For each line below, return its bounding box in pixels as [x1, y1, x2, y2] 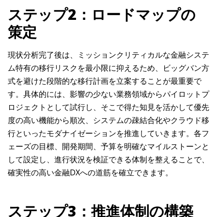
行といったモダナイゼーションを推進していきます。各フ [8, 128, 209, 139]
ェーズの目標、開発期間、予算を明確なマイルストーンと [8, 141, 209, 152]
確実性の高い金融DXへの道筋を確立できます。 [8, 167, 173, 178]
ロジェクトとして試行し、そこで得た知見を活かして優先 [8, 102, 209, 113]
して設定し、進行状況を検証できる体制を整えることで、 [8, 154, 209, 165]
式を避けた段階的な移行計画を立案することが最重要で [8, 76, 201, 87]
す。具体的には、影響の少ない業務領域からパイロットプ [8, 89, 209, 100]
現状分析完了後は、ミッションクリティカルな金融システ [8, 49, 209, 61]
